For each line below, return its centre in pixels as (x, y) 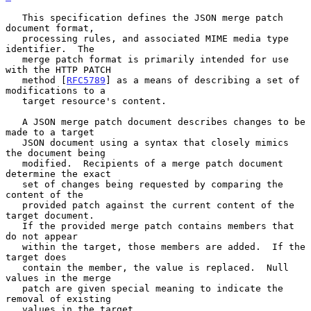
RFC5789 (86, 80)
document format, (50, 28)
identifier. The (50, 49)
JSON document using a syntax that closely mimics (14, 142)
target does (36, 257)
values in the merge (58, 278)
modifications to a (56, 90)
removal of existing (58, 299)
